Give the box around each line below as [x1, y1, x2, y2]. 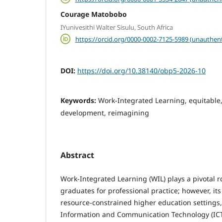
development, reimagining [60, 108, 149, 118]
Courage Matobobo [60, 9, 127, 19]
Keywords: [60, 96, 98, 106]
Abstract [60, 150, 94, 161]
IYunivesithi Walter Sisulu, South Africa [60, 22, 173, 32]
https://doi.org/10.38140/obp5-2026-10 [77, 66, 206, 76]
